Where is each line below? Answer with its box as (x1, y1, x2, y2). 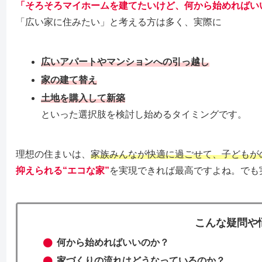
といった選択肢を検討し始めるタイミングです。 (40, 109, 247, 120)
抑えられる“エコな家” (15, 166, 109, 176)
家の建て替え (40, 75, 97, 85)
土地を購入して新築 (40, 93, 125, 104)
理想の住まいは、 (15, 149, 91, 160)
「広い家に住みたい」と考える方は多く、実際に (15, 17, 222, 27)
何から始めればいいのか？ (56, 237, 169, 247)
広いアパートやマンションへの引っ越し (40, 57, 209, 67)
